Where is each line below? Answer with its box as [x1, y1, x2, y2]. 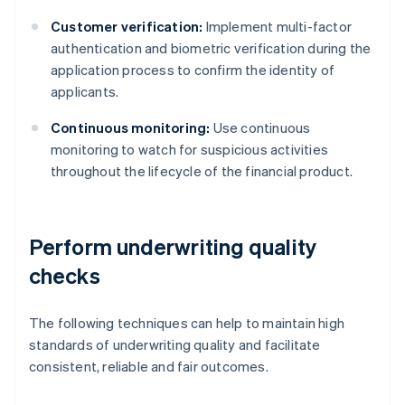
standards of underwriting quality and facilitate [29, 335, 321, 354]
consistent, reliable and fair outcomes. [29, 357, 268, 376]
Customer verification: [51, 17, 203, 36]
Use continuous [210, 118, 311, 137]
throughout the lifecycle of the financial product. [51, 162, 353, 181]
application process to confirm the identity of [51, 61, 335, 80]
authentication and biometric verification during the [51, 39, 372, 58]
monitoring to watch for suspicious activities [51, 140, 329, 159]
